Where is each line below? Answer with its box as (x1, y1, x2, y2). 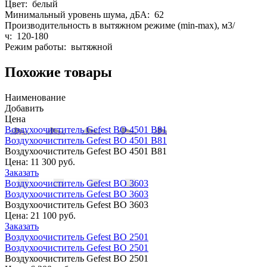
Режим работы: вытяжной (5, 41, 113, 52)
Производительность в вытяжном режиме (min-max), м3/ (5, 20, 235, 30)
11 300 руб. (30, 156, 75, 167)
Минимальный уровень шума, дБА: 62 (5, 9, 164, 20)
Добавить (5, 103, 44, 113)
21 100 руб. (30, 210, 76, 221)
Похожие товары (5, 64, 112, 80)
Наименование (5, 92, 66, 103)
